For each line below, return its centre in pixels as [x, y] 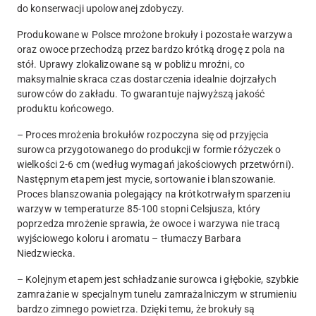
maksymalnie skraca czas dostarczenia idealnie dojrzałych [147, 79]
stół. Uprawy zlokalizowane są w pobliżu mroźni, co [131, 64]
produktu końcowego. [66, 108]
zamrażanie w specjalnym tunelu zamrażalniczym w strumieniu [157, 294]
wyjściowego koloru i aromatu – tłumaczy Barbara [129, 238]
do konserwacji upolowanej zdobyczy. [101, 8]
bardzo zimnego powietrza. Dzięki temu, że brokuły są [136, 309]
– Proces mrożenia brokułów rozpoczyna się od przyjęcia [143, 134]
